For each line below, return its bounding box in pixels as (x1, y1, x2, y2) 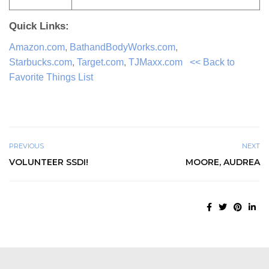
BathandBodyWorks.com (70, 42, 175, 52)
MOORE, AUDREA (186, 157, 260, 168)
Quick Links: (9, 20, 69, 32)
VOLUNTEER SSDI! (9, 157, 88, 168)
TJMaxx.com (128, 57, 183, 67)
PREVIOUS (9, 142, 44, 151)
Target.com (77, 57, 124, 67)
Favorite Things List (9, 72, 93, 82)
